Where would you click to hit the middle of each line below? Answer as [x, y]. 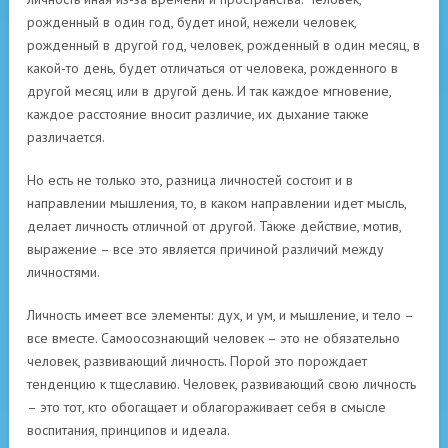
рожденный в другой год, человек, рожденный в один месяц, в [223, 45]
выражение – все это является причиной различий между [205, 249]
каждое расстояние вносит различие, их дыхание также [198, 114]
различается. [66, 137]
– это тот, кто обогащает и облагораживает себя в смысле [206, 407]
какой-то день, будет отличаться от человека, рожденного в [212, 68]
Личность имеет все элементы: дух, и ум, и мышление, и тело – [220, 315]
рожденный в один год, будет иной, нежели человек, [191, 22]
